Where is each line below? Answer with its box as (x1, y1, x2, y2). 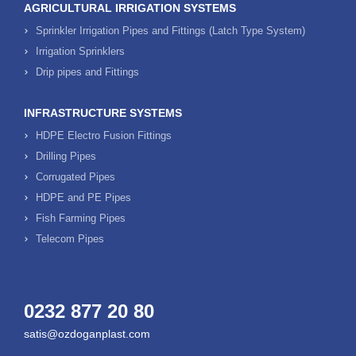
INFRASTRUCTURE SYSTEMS (24, 106, 182, 119)
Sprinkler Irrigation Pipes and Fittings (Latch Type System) (36, 25, 305, 37)
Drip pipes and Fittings (36, 66, 139, 78)
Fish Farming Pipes (36, 212, 126, 224)
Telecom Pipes (36, 233, 104, 245)
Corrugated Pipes (36, 171, 115, 183)
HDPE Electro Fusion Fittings (36, 130, 172, 141)
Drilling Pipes (36, 150, 96, 162)
